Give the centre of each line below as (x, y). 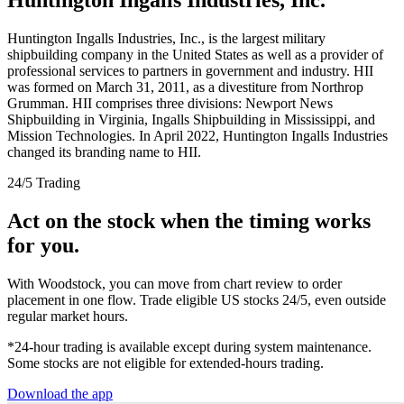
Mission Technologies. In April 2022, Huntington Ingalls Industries (197, 135)
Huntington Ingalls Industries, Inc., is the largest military (166, 38)
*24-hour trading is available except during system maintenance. (189, 346)
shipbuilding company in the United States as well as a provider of (195, 54)
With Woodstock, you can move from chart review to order (174, 283)
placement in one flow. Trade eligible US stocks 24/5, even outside (197, 299)
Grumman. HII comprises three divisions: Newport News (170, 103)
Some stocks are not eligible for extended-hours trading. (165, 363)
